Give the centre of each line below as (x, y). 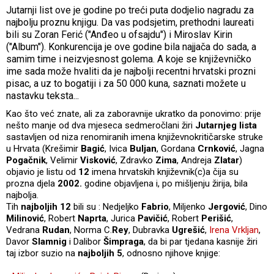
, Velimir (63, 160)
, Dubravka (150, 230)
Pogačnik (26, 160)
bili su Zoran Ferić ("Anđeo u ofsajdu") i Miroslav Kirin (119, 34)
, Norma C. (91, 230)
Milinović (25, 218)
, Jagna (250, 148)
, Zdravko (135, 160)
